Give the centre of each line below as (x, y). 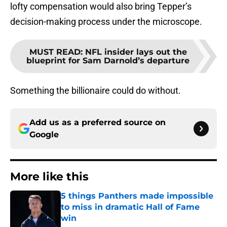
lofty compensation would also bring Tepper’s (101, 7)
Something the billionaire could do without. (96, 91)
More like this (49, 177)
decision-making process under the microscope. (106, 22)
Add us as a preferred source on (98, 123)
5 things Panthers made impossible (137, 196)
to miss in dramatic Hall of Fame (130, 207)
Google (44, 135)
